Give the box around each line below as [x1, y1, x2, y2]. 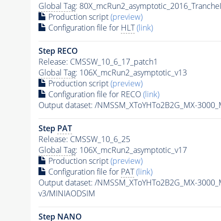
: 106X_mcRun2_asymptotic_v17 [75, 144, 187, 155]
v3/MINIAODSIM [38, 187, 95, 199]
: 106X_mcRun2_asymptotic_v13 [75, 67, 187, 78]
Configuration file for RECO [46, 88, 143, 100]
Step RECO [38, 45, 78, 56]
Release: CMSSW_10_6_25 [38, 133, 130, 145]
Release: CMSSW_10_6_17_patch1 [38, 56, 158, 67]
